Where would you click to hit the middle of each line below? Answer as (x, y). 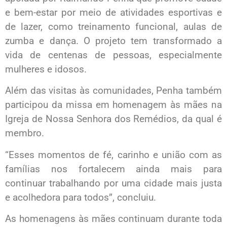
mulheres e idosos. (46, 69)
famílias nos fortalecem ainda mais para (113, 169)
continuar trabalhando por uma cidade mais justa (113, 183)
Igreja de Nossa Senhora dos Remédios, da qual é (113, 119)
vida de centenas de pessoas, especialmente (113, 55)
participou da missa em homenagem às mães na (113, 105)
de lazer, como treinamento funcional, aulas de (113, 27)
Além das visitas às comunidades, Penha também (113, 91)
